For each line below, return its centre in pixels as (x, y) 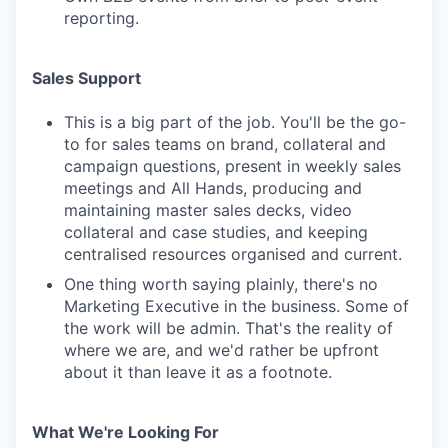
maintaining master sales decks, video (208, 210)
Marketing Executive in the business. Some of (236, 306)
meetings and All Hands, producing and (213, 188)
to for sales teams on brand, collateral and (225, 144)
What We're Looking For (125, 432)
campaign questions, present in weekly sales (232, 166)
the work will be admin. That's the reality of (228, 328)
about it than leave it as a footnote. (198, 372)
